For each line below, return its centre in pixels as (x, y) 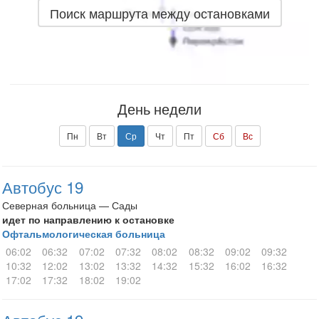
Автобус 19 (43, 187)
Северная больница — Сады (70, 205)
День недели (159, 109)
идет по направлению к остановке (88, 219)
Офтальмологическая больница (84, 234)
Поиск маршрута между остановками (159, 13)
